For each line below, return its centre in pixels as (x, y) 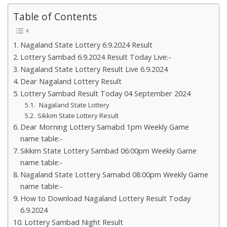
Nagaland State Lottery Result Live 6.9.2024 (94, 69)
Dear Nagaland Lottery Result (71, 82)
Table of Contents (55, 17)
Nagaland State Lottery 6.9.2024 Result (86, 45)
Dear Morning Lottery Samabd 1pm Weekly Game (104, 127)
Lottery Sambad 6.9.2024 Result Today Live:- (96, 57)
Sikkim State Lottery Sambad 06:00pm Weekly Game (108, 151)
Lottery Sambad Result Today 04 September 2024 (105, 94)
